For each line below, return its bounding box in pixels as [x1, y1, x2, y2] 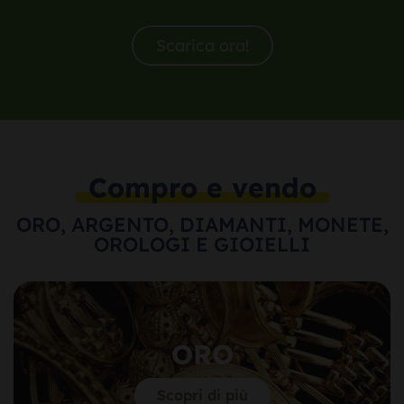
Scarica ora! [155, 35, 249, 57]
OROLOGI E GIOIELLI [94, 232, 310, 258]
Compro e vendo [87, 170, 317, 206]
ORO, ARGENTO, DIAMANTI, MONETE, [15, 212, 389, 238]
